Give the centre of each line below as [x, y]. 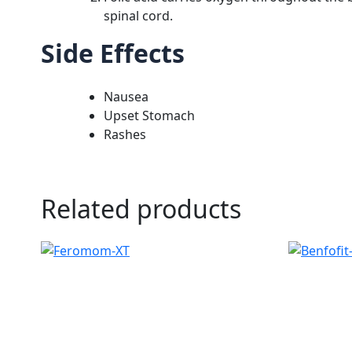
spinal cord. [140, 16]
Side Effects [113, 53]
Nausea [126, 96]
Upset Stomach [149, 115]
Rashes [125, 134]
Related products [141, 208]
